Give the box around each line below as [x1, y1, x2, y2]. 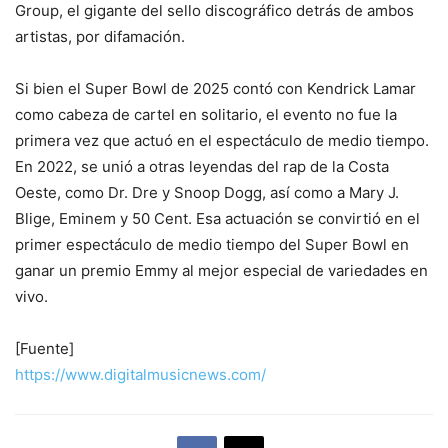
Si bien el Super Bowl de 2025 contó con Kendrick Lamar [15, 78, 416, 98]
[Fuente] [15, 338, 74, 358]
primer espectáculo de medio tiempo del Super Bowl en [15, 234, 409, 254]
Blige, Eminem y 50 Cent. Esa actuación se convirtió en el [15, 208, 420, 228]
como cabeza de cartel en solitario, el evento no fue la [15, 104, 397, 124]
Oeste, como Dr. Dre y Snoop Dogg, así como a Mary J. [15, 182, 399, 202]
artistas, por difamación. [15, 26, 185, 46]
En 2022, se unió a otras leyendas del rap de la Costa [15, 156, 389, 176]
